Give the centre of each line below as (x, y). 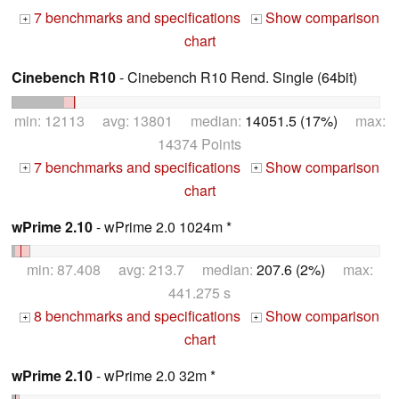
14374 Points (199, 143)
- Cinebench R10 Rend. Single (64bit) (236, 77)
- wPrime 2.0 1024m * (162, 226)
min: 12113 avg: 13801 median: (129, 120)
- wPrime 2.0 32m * (154, 376)
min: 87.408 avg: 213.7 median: (141, 270)
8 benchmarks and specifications (135, 316)
